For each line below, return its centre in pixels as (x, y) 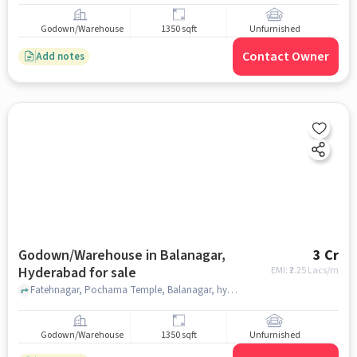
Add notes (60, 56)
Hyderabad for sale (77, 273)
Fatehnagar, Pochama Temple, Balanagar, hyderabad (232, 290)
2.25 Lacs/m (314, 271)
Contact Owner (286, 57)
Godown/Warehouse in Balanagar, (122, 255)
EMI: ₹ (280, 271)
